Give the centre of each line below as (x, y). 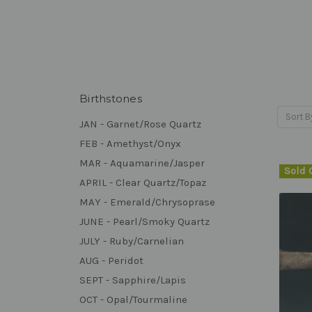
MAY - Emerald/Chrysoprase (147, 202)
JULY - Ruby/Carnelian (132, 241)
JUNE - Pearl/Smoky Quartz (145, 221)
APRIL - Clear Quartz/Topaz (143, 182)
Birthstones (111, 98)
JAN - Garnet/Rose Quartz (140, 124)
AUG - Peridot (111, 260)
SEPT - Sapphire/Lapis (133, 280)
